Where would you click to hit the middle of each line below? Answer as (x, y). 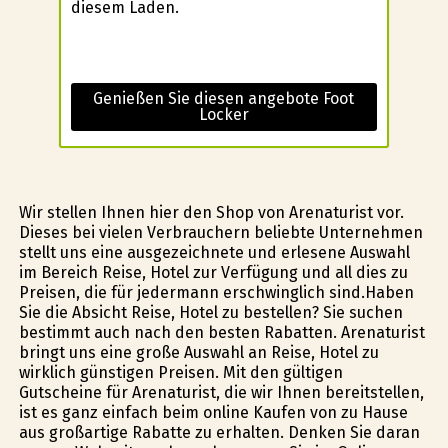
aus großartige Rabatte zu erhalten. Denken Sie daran (219, 432)
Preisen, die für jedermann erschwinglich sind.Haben (216, 292)
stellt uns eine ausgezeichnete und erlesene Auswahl (214, 252)
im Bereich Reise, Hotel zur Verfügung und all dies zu (213, 272)
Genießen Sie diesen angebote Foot (224, 98)
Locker (223, 114)
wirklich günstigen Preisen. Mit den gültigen (180, 372)
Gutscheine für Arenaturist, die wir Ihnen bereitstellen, (221, 392)
